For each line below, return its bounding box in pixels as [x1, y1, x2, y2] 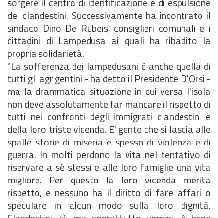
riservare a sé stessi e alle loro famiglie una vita [7, 160, 211, 175]
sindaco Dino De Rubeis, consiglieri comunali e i [7, 20, 211, 36]
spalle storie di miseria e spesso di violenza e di [7, 134, 211, 149]
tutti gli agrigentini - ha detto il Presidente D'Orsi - [7, 71, 211, 86]
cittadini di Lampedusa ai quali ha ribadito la [7, 33, 211, 48]
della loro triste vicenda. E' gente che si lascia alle [7, 122, 211, 137]
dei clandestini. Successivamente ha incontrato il [7, 8, 211, 23]
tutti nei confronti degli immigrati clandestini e [7, 109, 211, 124]
